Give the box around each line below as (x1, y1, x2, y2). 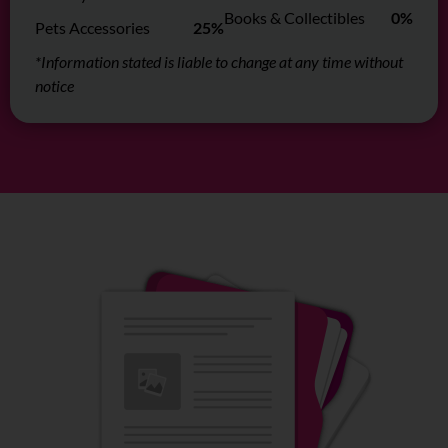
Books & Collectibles (224, 8, 365, 28)
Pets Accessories (35, 18, 150, 38)
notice (35, 76, 74, 96)
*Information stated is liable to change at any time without (35, 52, 403, 72)
